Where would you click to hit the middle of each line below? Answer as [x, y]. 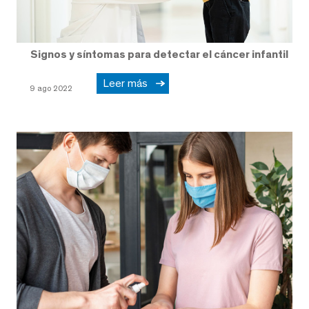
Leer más [128, 83]
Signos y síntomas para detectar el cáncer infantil [159, 54]
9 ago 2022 [51, 88]
